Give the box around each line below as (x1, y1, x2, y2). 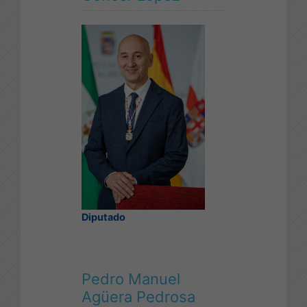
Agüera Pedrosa (82, 287, 195, 306)
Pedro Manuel (82, 269, 180, 288)
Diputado (82, 210, 125, 223)
